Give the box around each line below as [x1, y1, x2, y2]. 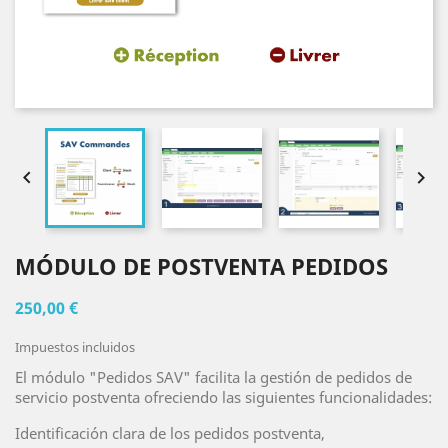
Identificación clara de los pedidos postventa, [15, 423, 325, 443]
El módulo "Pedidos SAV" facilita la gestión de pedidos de [15, 367, 412, 387]
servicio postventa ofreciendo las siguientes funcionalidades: [15, 387, 432, 407]
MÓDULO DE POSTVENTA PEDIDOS [15, 251, 388, 281]
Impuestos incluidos [15, 338, 135, 356]
